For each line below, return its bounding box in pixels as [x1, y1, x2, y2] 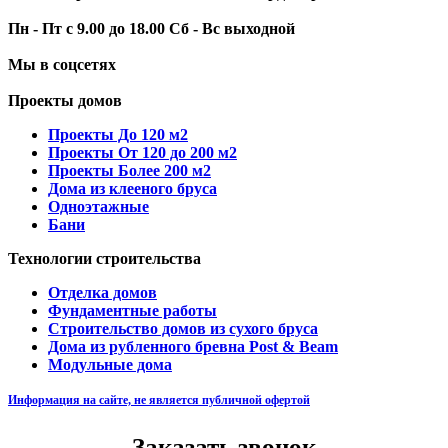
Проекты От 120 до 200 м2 [48, 143, 237, 161]
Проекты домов [8, 91, 122, 109]
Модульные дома [48, 355, 172, 373]
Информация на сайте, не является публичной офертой [8, 392, 310, 407]
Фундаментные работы [48, 301, 217, 319]
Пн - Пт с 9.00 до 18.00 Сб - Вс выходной [8, 19, 295, 37]
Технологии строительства [8, 249, 201, 267]
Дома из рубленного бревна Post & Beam [48, 337, 338, 355]
